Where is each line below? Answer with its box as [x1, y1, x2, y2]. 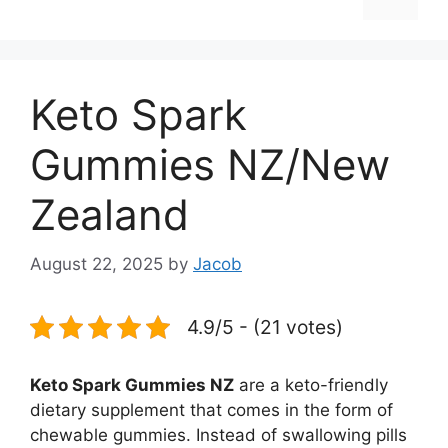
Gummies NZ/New [30, 139, 390, 190]
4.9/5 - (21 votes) [187, 314, 343, 339]
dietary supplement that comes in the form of [30, 399, 393, 420]
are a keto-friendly [234, 374, 388, 395]
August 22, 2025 [30, 253, 163, 274]
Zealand [30, 189, 189, 240]
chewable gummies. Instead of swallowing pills [30, 424, 407, 445]
